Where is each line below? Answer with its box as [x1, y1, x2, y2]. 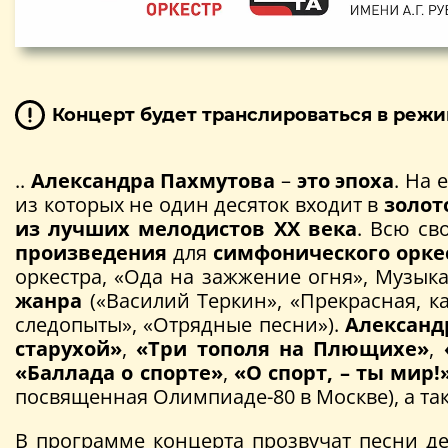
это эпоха [296, 167, 395, 195]
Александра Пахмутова [30, 167, 276, 195]
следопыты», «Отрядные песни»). [15, 311, 346, 339]
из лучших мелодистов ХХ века [15, 215, 357, 243]
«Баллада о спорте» [15, 359, 223, 387]
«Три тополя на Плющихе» [136, 335, 430, 363]
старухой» [15, 335, 122, 363]
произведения [15, 239, 167, 267]
